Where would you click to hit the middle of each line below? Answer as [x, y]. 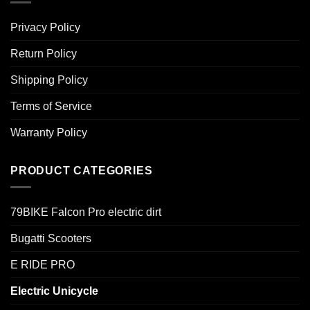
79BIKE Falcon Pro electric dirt [86, 212]
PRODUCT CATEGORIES [82, 170]
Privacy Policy [45, 27]
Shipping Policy [49, 80]
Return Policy [44, 53]
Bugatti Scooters [51, 239]
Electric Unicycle [54, 291]
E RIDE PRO [43, 265]
